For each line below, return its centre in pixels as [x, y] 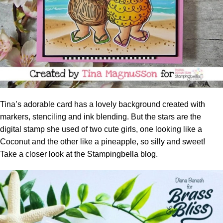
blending [111, 117]
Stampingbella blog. [122, 154]
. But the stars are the [164, 117]
